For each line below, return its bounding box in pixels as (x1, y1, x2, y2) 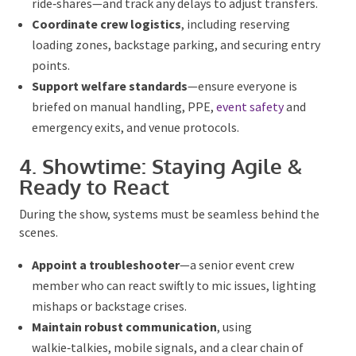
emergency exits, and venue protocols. (30, 121, 238, 137)
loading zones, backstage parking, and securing (30, 38, 288, 55)
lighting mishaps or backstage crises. (30, 300, 233, 316)
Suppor (30, 79, 72, 96)
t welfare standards (72, 79, 187, 96)
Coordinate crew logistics (30, 17, 180, 34)
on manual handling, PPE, (69, 100, 215, 117)
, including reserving (180, 17, 289, 34)
